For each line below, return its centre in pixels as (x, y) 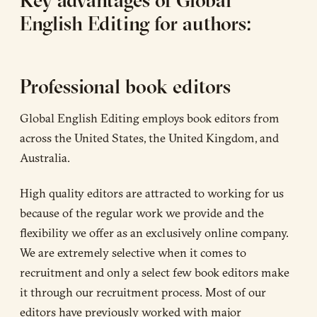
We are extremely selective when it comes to (133, 253)
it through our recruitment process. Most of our (143, 292)
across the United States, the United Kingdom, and (149, 138)
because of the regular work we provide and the (142, 213)
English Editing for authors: (136, 24)
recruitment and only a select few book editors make (155, 272)
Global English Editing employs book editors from (150, 118)
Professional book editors (125, 87)
